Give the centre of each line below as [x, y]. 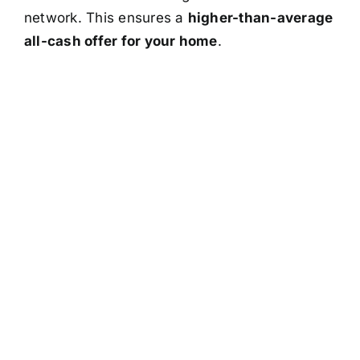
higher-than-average [260, 17]
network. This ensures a [106, 17]
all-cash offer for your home [121, 41]
